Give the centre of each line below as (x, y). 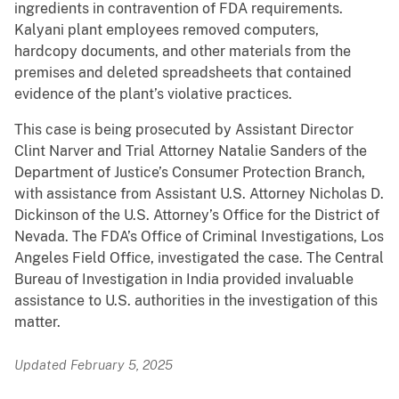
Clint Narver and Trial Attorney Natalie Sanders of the (191, 151)
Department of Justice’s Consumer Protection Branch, (190, 173)
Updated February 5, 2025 (94, 365)
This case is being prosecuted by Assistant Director (184, 130)
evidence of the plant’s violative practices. (153, 94)
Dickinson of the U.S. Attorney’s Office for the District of (197, 216)
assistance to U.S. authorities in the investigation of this (196, 301)
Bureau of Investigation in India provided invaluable (184, 280)
